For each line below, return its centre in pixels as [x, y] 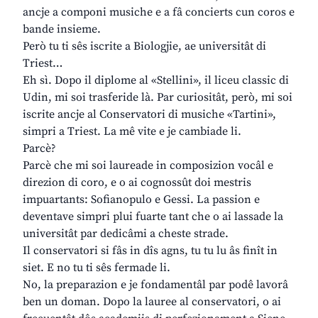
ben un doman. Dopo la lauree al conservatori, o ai [152, 302]
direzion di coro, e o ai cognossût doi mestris [137, 183]
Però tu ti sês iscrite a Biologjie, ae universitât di [144, 46]
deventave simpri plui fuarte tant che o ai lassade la [153, 217]
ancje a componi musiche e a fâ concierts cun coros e [159, 12]
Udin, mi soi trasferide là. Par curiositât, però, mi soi [158, 98]
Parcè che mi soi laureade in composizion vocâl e [148, 166]
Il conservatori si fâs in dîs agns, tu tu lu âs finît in [150, 251]
